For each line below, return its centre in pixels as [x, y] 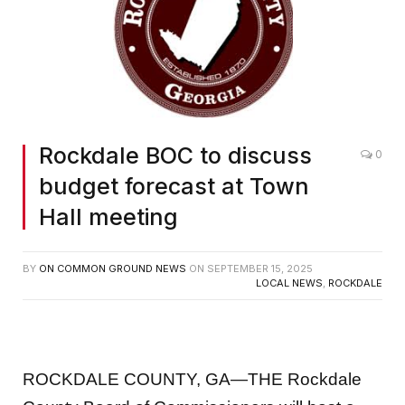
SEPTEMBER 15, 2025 [260, 268]
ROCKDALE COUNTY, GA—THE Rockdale [192, 380]
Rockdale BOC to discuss [175, 155]
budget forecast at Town [174, 186]
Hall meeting [108, 217]
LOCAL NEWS [289, 283]
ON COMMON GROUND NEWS [113, 268]
